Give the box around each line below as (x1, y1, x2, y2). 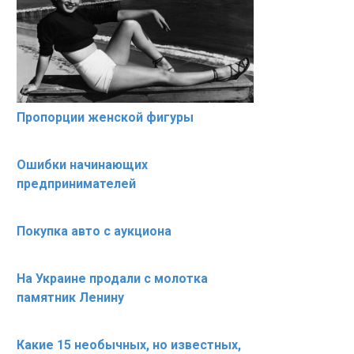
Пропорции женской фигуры (17, 110, 194, 126)
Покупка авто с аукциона (17, 224, 171, 239)
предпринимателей (17, 176, 136, 192)
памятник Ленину (17, 290, 124, 306)
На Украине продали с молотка (17, 271, 208, 287)
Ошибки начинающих (17, 157, 148, 173)
